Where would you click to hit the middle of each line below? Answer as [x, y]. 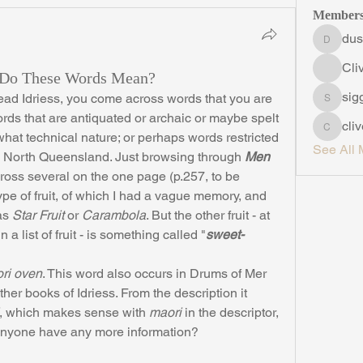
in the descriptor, [230, 312]
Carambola [114, 215]
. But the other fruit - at [208, 215]
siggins [342, 106]
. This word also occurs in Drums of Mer [154, 273]
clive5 [339, 135]
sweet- [225, 235]
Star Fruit [38, 215]
